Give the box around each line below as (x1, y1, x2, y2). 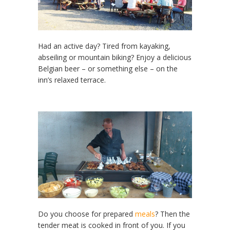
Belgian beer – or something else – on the (38, 64, 178, 74)
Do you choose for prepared (38, 209, 135, 219)
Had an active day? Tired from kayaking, (38, 41, 170, 51)
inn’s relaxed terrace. (38, 75, 106, 85)
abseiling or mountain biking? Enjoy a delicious (38, 52, 191, 63)
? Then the (155, 209, 190, 219)
